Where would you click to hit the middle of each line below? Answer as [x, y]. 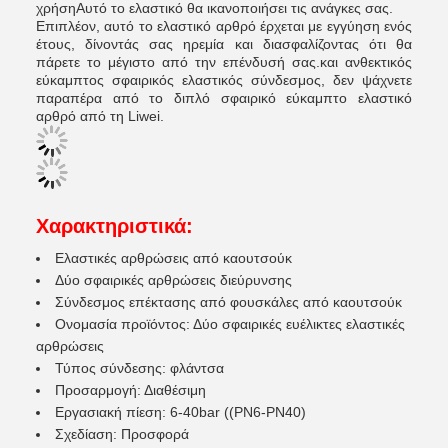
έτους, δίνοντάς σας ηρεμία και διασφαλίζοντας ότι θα [224, 44]
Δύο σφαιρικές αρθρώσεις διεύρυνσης [173, 280]
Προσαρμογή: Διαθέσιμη [130, 390]
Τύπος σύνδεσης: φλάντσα [139, 368]
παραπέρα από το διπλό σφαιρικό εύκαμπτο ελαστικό [224, 98]
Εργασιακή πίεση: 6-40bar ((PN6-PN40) [180, 412]
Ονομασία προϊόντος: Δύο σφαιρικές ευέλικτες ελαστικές [230, 324]
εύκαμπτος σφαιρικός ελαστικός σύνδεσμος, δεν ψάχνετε [224, 80]
